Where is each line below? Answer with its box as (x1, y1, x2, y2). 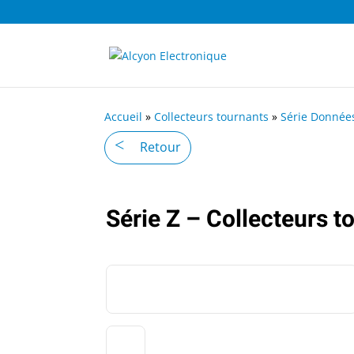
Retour (140, 137, 181, 156)
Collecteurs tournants (154, 109, 269, 124)
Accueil (104, 109, 142, 124)
